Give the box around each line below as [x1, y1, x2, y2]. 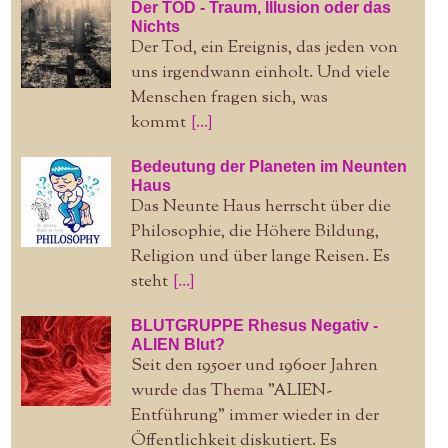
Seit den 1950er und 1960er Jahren [130, 353, 378, 378]
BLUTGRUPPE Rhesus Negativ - [130, 316, 378, 334]
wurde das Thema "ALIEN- [130, 378, 332, 403]
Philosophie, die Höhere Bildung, [130, 219, 379, 244]
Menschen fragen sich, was [130, 85, 328, 110]
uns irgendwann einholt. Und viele [130, 60, 390, 85]
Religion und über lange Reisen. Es [130, 244, 390, 269]
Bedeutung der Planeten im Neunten [130, 157, 407, 175]
